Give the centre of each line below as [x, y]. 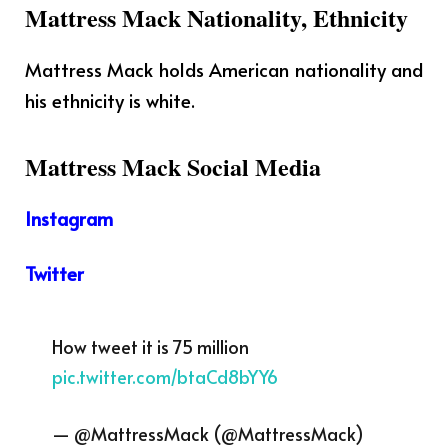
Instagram [69, 217]
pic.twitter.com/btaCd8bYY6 [164, 376]
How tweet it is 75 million [150, 346]
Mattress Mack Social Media [173, 166]
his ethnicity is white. [110, 100]
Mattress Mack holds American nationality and [224, 69]
